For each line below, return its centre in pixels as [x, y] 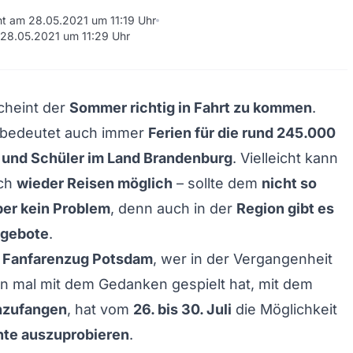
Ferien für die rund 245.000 [242, 133]
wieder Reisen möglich [95, 183]
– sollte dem [217, 183]
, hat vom [100, 309]
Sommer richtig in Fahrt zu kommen [191, 108]
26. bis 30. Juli [182, 309]
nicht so [289, 183]
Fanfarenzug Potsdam [78, 259]
